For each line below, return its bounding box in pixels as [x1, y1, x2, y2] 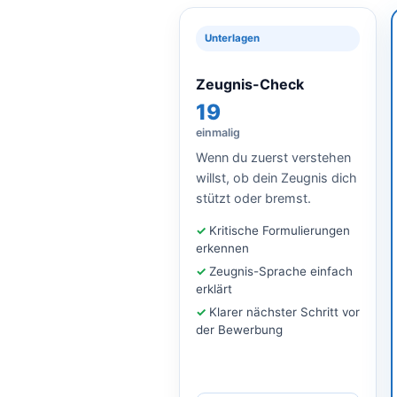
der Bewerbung [196, 322, 283, 337]
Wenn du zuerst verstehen [196, 149, 351, 165]
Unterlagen [205, 31, 260, 44]
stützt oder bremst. [196, 190, 311, 206]
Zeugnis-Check [196, 74, 304, 93]
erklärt [196, 281, 232, 296]
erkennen [196, 240, 249, 255]
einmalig [196, 125, 240, 139]
